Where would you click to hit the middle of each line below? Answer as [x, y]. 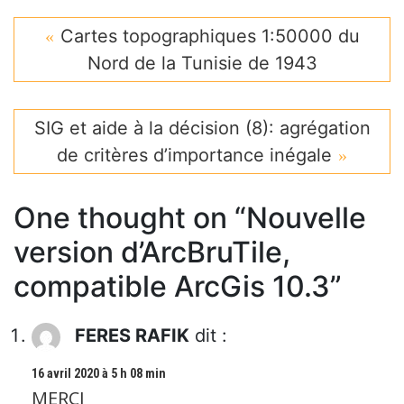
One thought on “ [130, 218]
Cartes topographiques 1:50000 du [210, 37]
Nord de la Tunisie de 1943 [202, 64]
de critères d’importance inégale [194, 156]
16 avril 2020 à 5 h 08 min [99, 373]
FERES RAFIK [132, 336]
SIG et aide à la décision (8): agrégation [202, 129]
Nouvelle [306, 218]
